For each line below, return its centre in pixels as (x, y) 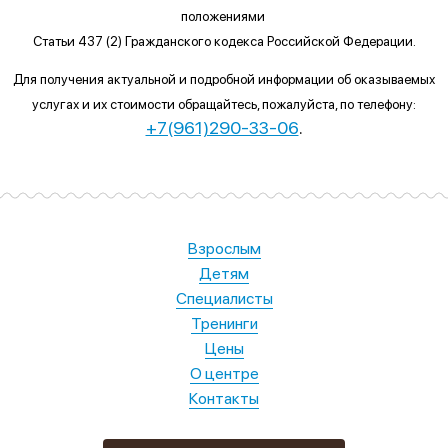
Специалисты (224, 298)
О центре (224, 373)
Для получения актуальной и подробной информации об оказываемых (224, 78)
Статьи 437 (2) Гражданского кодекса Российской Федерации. (224, 40)
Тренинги (224, 323)
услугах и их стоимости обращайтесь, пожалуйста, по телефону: (224, 103)
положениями (224, 15)
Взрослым (224, 248)
